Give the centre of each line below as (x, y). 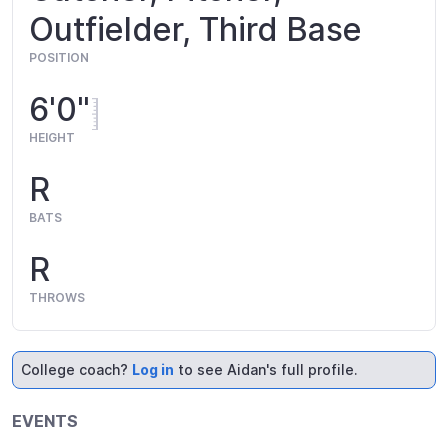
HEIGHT (52, 137)
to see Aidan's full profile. (266, 369)
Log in (153, 369)
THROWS (57, 297)
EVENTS (45, 421)
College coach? (76, 369)
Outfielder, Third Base (195, 29)
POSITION (59, 57)
